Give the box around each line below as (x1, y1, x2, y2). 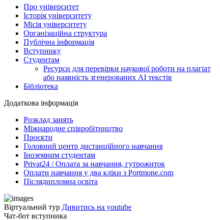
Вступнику (24, 46, 61, 55)
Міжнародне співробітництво (24, 124, 123, 133)
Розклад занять (24, 115, 73, 124)
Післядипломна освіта (24, 177, 98, 186)
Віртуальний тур (4, 202, 60, 211)
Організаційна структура (24, 28, 107, 37)
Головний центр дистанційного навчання (24, 141, 163, 150)
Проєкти (24, 133, 53, 141)
